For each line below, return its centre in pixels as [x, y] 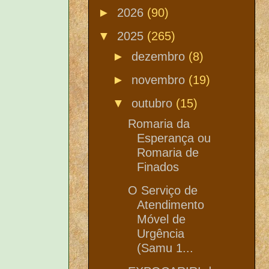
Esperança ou [174, 138]
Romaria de [168, 152]
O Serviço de [163, 190]
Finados [158, 167]
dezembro [160, 56]
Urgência [161, 233]
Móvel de [161, 219]
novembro [160, 80]
